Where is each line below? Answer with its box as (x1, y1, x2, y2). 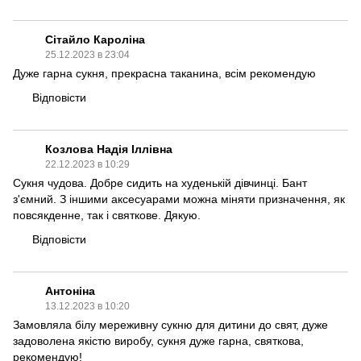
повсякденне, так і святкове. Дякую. (13, 208, 201, 222)
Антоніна (45, 284, 95, 297)
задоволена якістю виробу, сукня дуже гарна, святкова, (13, 334, 304, 347)
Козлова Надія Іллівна (45, 142, 172, 156)
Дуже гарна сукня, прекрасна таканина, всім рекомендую (13, 66, 316, 80)
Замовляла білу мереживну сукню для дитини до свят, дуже (13, 317, 328, 331)
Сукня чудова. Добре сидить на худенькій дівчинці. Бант (13, 176, 307, 189)
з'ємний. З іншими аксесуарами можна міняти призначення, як (13, 192, 345, 205)
